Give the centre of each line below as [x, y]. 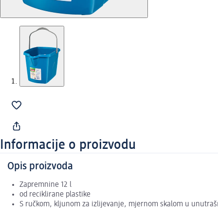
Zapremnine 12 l [45, 185]
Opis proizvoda [40, 167]
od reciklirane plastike [55, 195]
